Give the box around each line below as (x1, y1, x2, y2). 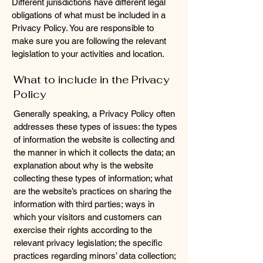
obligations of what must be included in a (12, 10, 166, 20)
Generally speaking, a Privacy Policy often (14, 109, 175, 119)
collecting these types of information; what (14, 173, 173, 183)
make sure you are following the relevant (12, 36, 166, 46)
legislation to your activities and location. (12, 49, 167, 59)
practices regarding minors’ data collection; (14, 251, 176, 261)
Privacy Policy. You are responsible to (12, 23, 154, 33)
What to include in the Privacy (14, 73, 169, 86)
